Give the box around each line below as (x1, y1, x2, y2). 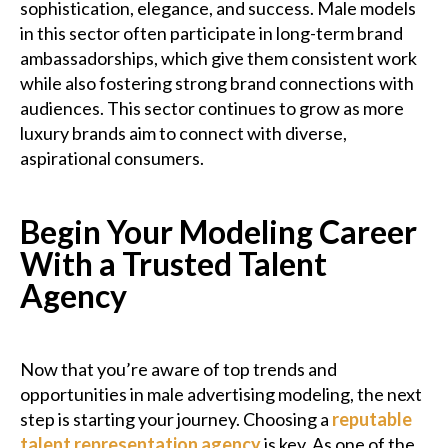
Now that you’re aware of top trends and (20, 358, 337, 381)
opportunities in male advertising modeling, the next (20, 383, 422, 406)
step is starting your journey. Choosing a (20, 408, 332, 431)
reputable (332, 408, 412, 431)
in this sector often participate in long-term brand (20, 22, 403, 45)
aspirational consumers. (20, 147, 204, 170)
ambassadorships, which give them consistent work (20, 47, 417, 70)
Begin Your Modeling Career (20, 212, 417, 252)
